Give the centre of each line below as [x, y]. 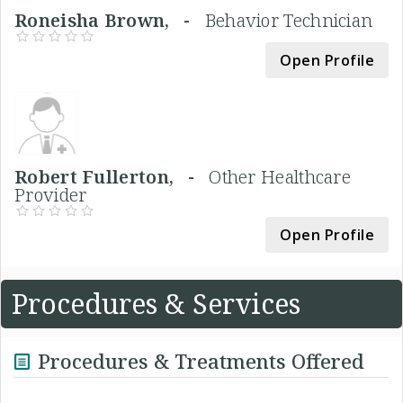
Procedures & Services [156, 303]
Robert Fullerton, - [112, 176]
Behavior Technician [289, 20]
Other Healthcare [280, 176]
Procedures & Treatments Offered [201, 360]
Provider [51, 194]
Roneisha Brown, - [110, 20]
